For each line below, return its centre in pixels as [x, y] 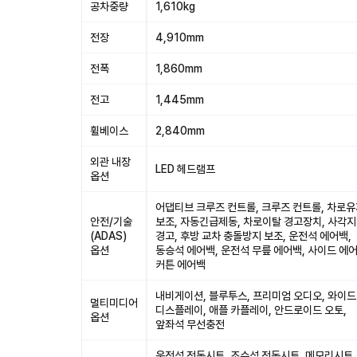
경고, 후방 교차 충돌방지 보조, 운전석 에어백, [253, 236]
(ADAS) [108, 236]
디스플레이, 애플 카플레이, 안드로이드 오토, [251, 310]
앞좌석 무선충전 [190, 324]
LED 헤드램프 [185, 169]
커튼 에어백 [180, 265]
